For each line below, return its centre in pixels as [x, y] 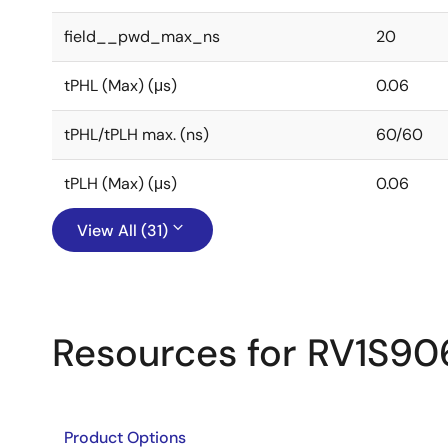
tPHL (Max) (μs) [120, 85]
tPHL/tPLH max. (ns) [136, 134]
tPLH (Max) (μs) [120, 183]
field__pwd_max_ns [142, 36]
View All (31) [122, 230]
